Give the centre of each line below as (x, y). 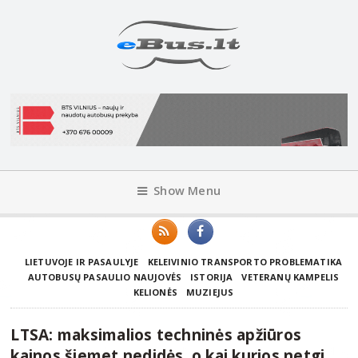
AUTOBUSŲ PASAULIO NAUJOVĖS (105, 276)
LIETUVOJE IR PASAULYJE (82, 261)
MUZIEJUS (210, 292)
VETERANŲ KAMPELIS (290, 276)
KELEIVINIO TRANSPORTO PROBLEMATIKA (245, 261)
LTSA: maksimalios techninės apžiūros (156, 334)
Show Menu (187, 190)
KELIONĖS (155, 292)
